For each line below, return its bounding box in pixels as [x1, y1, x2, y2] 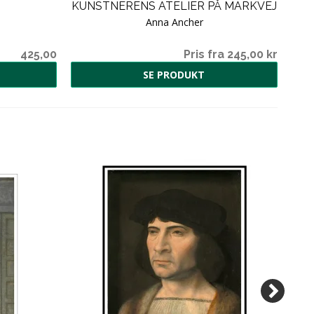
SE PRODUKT [143, 67, 205, 81]
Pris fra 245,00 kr [184, 47, 278, 61]
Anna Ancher [145, 15, 203, 29]
